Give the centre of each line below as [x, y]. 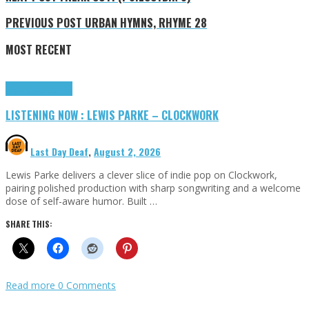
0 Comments [87, 285]
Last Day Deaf [59, 151]
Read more [32, 285]
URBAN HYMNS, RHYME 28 [144, 23]
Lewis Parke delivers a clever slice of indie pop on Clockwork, [141, 175]
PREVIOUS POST [44, 23]
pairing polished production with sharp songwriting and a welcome [153, 188]
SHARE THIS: [29, 223]
